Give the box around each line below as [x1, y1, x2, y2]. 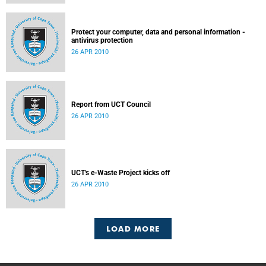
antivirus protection [71, 36, 133, 45]
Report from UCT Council [71, 100, 151, 109]
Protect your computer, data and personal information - [71, 28, 245, 36]
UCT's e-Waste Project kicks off [71, 169, 170, 177]
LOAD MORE [106, 224, 160, 233]
